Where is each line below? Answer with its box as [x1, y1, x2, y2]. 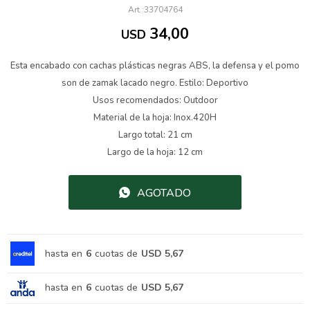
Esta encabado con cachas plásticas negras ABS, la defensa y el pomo [10, 60, 300, 72]
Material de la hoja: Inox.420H [93, 111, 217, 124]
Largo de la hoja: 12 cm [107, 146, 203, 158]
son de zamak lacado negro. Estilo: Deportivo [62, 77, 248, 89]
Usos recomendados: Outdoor [92, 94, 218, 107]
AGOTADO [137, 185, 191, 201]
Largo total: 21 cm [118, 129, 192, 141]
